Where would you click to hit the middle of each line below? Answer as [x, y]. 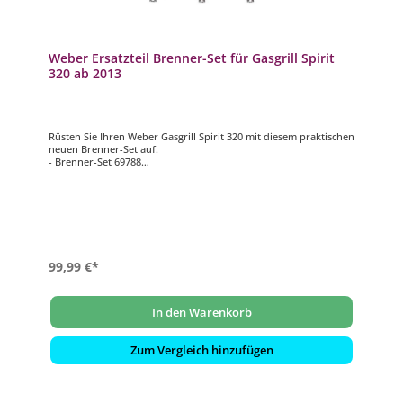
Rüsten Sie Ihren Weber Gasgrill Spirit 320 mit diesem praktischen [201, 136]
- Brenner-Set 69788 [94, 161]
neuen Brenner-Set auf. [103, 148]
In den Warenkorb [201, 312]
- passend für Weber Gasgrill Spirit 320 [138, 174]
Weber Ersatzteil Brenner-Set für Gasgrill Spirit [191, 58]
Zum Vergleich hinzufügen [201, 350]
